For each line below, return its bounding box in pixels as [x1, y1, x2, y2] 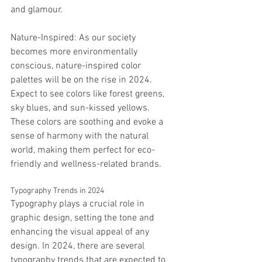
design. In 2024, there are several [11, 240, 147, 252]
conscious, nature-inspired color [11, 60, 143, 72]
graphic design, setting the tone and [11, 212, 157, 224]
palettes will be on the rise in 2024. [11, 74, 154, 86]
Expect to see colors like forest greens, [11, 88, 167, 100]
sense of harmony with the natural [11, 130, 151, 142]
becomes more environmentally [11, 46, 140, 58]
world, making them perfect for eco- [11, 144, 155, 156]
